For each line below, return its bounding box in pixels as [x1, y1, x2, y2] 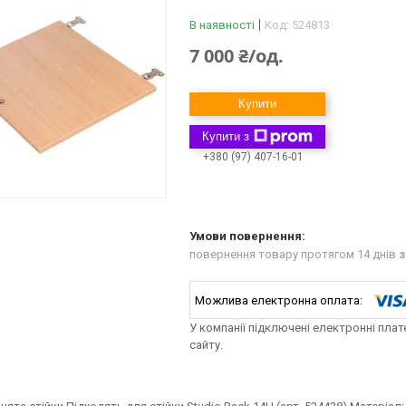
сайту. [189, 338, 223, 353]
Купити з [202, 130, 249, 143]
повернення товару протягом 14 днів [189, 247, 399, 262]
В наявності [189, 18, 255, 32]
